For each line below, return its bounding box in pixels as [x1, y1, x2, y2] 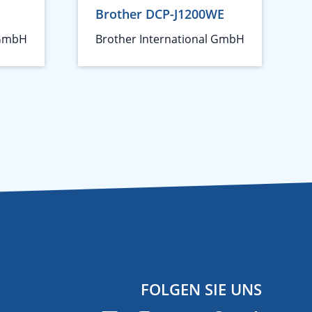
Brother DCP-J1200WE [95, 6, 224, 22]
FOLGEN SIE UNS [141, 279, 262, 299]
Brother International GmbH [95, 31, 244, 47]
